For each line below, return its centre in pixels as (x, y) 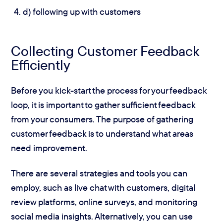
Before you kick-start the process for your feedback (109, 90)
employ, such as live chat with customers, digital (103, 188)
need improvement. (49, 148)
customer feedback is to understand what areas (102, 133)
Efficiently (41, 65)
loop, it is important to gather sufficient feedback (103, 105)
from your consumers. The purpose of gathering (102, 119)
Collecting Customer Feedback (105, 51)
